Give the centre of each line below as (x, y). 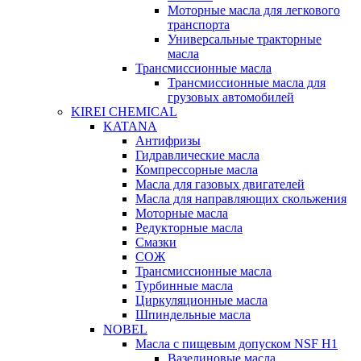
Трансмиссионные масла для (247, 83)
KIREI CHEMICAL (124, 112)
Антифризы (168, 141)
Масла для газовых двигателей (220, 184)
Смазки (156, 242)
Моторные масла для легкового (254, 10)
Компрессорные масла (197, 170)
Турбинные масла (184, 286)
